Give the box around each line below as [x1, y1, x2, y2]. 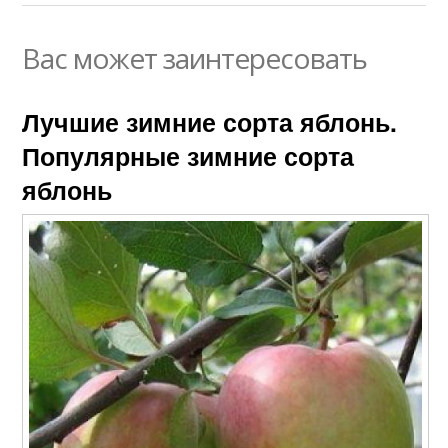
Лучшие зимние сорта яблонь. [22, 103, 398, 140]
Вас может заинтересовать [22, 38, 368, 77]
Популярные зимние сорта [22, 137, 355, 174]
